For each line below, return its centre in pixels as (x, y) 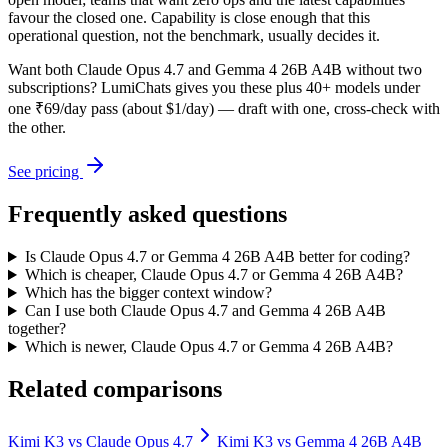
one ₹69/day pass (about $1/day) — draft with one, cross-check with (224, 109)
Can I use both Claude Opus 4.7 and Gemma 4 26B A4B (205, 311)
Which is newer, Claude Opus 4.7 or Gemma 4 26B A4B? (208, 347)
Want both (42, 70)
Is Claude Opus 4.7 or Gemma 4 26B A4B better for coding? (217, 257)
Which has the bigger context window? (148, 293)
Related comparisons (115, 389)
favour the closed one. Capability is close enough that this (189, 18)
